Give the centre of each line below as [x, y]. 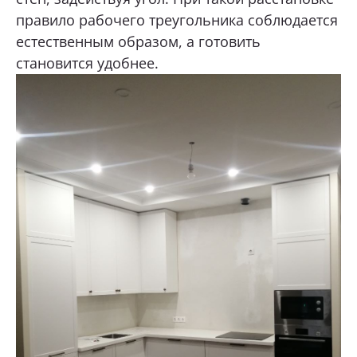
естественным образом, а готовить [138, 41]
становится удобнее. [87, 63]
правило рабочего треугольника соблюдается [177, 20]
